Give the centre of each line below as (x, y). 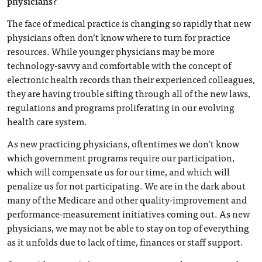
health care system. (47, 121)
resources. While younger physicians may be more (111, 51)
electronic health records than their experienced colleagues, (131, 79)
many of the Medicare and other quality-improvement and (127, 199)
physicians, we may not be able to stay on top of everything (128, 227)
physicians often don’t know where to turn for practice (119, 37)
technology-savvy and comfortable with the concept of (119, 65)
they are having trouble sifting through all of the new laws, (129, 93)
